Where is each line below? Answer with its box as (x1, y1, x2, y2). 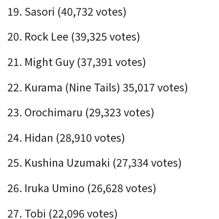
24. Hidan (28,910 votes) (7, 129, 125, 145)
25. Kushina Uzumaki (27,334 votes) (7, 154, 182, 170)
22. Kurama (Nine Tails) (7, 79, 123, 94)
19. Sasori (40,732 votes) (7, 3, 127, 19)
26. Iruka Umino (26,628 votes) (7, 179, 156, 195)
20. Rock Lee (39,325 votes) (7, 28, 140, 44)
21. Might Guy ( (7, 53, 81, 69)
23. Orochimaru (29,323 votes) (7, 104, 154, 120)
